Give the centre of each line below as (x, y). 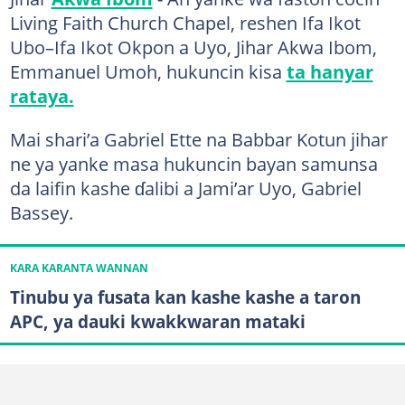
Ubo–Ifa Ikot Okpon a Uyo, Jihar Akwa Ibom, (193, 47)
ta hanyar (330, 71)
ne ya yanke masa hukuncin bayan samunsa (193, 163)
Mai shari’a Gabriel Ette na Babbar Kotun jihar (198, 139)
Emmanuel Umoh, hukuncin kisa (148, 71)
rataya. (42, 95)
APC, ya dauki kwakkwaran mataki (157, 321)
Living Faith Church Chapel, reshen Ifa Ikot (185, 22)
